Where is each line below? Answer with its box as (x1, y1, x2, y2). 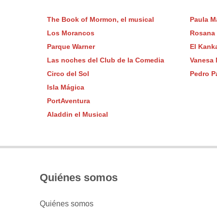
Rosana (189, 30, 215, 37)
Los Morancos (46, 30, 94, 37)
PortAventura (46, 97, 90, 105)
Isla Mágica (46, 84, 84, 92)
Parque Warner (46, 43, 95, 51)
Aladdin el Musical (46, 111, 108, 119)
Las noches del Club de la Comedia (46, 57, 164, 64)
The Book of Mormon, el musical (46, 16, 154, 24)
